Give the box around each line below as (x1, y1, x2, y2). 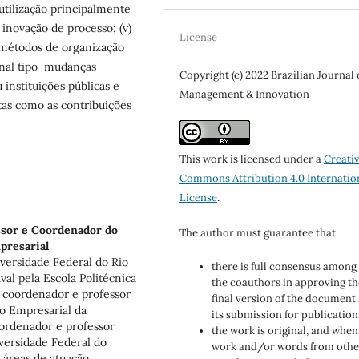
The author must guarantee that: (179, 226, 339, 240)
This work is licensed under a (179, 152, 325, 167)
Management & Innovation (179, 87, 310, 102)
